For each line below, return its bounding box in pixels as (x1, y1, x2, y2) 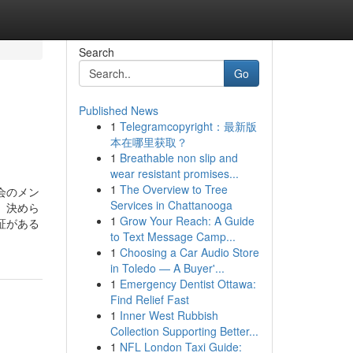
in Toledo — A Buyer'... (110, 260, 225, 276)
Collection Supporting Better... (110, 323, 258, 339)
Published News (78, 102, 158, 118)
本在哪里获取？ (110, 134, 188, 150)
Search (78, 44, 114, 60)
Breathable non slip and (119, 150, 238, 165)
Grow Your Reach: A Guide (119, 213, 255, 229)
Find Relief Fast (110, 292, 189, 307)
